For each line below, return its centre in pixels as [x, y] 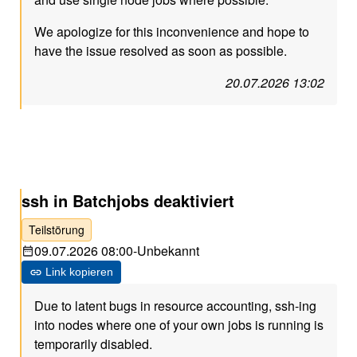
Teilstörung [57, 229]
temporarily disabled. [94, 344]
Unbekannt [169, 251]
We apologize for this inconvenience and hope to [172, 31]
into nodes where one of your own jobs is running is [179, 325]
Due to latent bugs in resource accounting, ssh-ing [176, 306]
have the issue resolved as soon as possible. [161, 51]
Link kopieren [80, 272]
